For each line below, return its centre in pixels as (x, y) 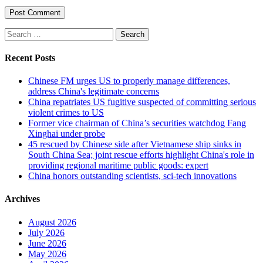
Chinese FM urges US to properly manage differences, (129, 81)
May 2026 (47, 254)
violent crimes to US (66, 113)
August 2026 (52, 222)
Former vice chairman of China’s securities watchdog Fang (137, 123)
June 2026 (47, 243)
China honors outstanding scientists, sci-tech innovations (132, 176)
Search (17, 32)
